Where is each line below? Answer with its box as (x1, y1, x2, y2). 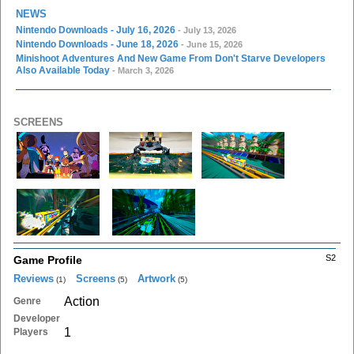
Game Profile (13, 253, 82, 266)
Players (13, 326, 48, 337)
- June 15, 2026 (179, 39, 243, 49)
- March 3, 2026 (110, 65, 174, 75)
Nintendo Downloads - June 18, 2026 (16, 38, 179, 50)
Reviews (13, 272, 54, 284)
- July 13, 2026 (175, 24, 236, 35)
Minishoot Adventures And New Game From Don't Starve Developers (16, 52, 326, 64)
